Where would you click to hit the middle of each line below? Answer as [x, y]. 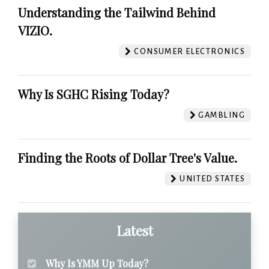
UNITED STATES [211, 178]
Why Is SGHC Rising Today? [94, 94]
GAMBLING [221, 115]
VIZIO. [35, 30]
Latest [134, 230]
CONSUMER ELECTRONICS [188, 51]
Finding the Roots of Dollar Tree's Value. [128, 157]
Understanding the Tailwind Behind [117, 12]
